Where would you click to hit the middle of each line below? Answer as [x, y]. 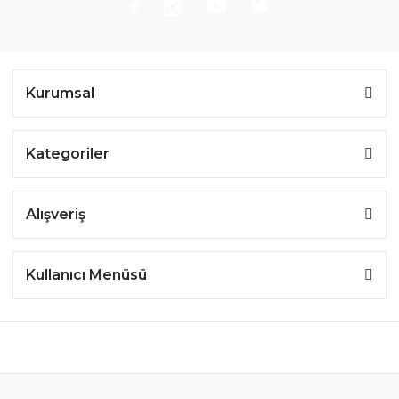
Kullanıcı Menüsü [86, 274]
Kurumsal [60, 93]
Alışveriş [56, 214]
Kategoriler [68, 153]
